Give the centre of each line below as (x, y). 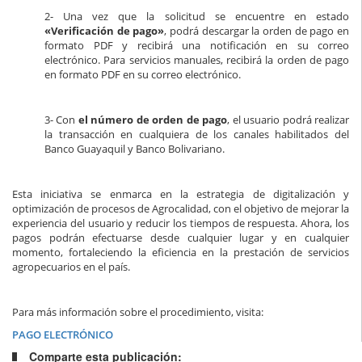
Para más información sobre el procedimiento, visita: (138, 312)
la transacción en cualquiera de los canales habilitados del (197, 135)
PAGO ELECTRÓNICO (63, 335)
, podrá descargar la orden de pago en (257, 31)
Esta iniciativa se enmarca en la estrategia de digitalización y (181, 194)
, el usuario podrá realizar (288, 120)
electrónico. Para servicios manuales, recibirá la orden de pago (197, 60)
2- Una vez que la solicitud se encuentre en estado (197, 17)
